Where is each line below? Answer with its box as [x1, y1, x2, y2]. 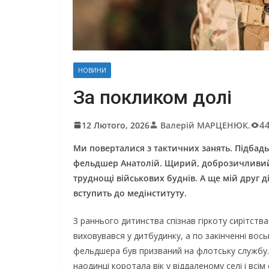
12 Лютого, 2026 [82, 119, 150, 131]
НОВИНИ [78, 65, 106, 74]
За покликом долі [73, 85, 232, 109]
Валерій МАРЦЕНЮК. [160, 119, 250, 131]
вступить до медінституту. [73, 187, 187, 199]
